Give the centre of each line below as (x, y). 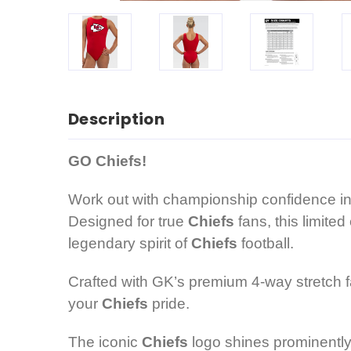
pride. (173, 304)
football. (266, 244)
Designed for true (128, 222)
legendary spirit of (130, 244)
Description (116, 119)
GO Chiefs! (107, 161)
